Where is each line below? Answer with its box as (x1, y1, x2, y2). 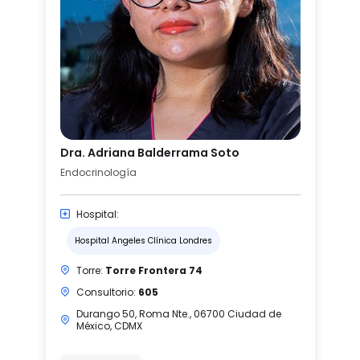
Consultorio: (76, 284, 138, 299)
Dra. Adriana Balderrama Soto (59, 144, 239, 161)
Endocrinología (59, 165, 137, 179)
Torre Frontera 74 (104, 263, 202, 277)
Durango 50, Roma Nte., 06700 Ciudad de (76, 306, 281, 321)
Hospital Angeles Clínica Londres (74, 234, 212, 247)
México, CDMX (76, 318, 142, 333)
